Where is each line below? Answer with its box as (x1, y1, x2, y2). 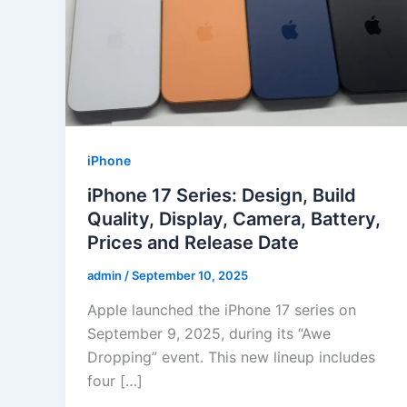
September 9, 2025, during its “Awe (87, 323, 331, 342)
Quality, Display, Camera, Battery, (87, 208, 381, 231)
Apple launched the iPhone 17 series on (87, 300, 356, 319)
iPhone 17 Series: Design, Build (87, 184, 356, 207)
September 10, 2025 (132, 268, 248, 283)
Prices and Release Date (87, 232, 299, 254)
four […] (87, 371, 143, 390)
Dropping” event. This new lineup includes (87, 347, 375, 366)
